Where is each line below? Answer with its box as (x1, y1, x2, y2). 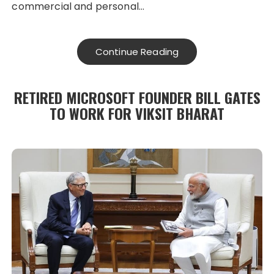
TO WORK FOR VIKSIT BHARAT (50, 102, 224, 125)
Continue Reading (95, 45, 179, 59)
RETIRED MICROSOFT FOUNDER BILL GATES (13, 86, 261, 109)
